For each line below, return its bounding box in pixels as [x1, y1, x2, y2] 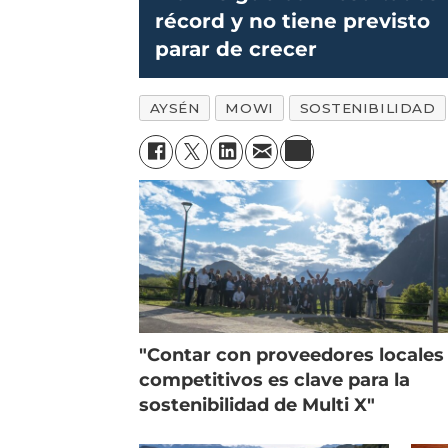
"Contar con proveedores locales [139, 343, 445, 366]
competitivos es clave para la [139, 368, 411, 391]
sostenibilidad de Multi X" [139, 393, 376, 416]
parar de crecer [155, 36, 318, 61]
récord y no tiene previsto [155, 8, 431, 33]
